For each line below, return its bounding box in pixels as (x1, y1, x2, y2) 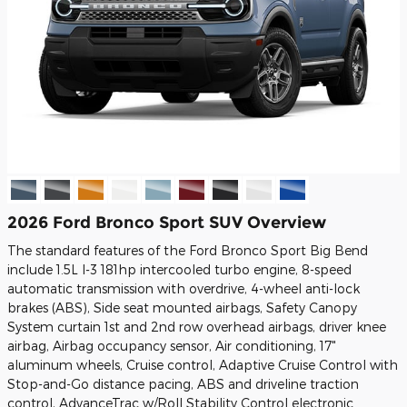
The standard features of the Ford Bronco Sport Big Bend (7, 243, 368, 258)
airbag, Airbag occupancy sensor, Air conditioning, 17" (7, 338, 336, 353)
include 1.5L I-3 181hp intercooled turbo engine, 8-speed (7, 262, 352, 277)
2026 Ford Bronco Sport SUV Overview (7, 212, 326, 232)
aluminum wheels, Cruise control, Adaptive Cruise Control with (7, 357, 398, 372)
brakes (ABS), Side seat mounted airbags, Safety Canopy (7, 300, 357, 315)
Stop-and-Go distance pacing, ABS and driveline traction (7, 376, 359, 392)
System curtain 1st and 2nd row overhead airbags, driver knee (7, 319, 386, 334)
